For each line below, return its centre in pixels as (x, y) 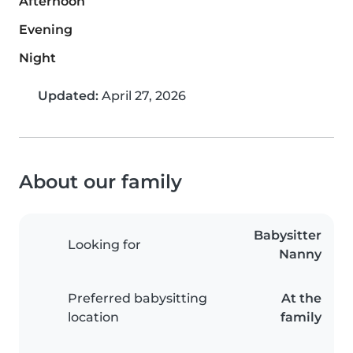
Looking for (104, 245)
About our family (100, 182)
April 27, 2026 (142, 96)
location (93, 318)
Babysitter (288, 236)
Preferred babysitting (137, 299)
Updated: (68, 96)
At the (301, 299)
